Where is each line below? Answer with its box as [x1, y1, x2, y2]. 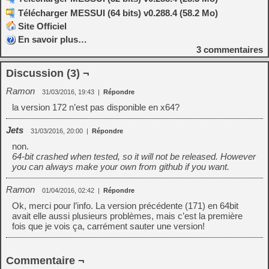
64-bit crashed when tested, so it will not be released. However [12, 151, 256, 162]
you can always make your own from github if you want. [12, 162, 229, 172]
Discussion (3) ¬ [6, 67, 89, 79]
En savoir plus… [18, 34, 87, 44]
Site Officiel [18, 21, 67, 31]
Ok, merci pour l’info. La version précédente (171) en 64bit [12, 201, 238, 211]
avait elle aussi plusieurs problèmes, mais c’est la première [12, 211, 243, 221]
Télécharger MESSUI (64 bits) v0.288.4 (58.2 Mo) [18, 8, 218, 18]
